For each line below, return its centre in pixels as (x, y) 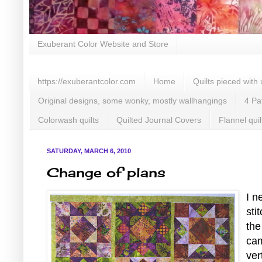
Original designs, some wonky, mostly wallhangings (132, 100)
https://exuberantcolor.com (87, 82)
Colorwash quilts (68, 120)
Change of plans (106, 172)
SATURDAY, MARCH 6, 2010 (89, 151)
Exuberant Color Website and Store (103, 44)
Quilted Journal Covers (159, 120)
